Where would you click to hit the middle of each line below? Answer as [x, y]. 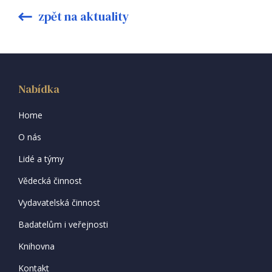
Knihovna [36, 246]
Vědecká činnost [50, 181]
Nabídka [39, 89]
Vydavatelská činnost [59, 202]
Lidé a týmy [41, 159]
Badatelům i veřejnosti [63, 224]
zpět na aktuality [83, 16]
